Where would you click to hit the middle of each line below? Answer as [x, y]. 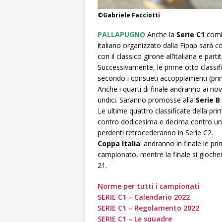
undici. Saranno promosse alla [147, 100]
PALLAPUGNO [121, 34]
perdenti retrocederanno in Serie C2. [155, 132]
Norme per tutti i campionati [149, 186]
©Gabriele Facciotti [129, 15]
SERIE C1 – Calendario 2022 [144, 197]
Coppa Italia [119, 143]
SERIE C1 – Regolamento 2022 [148, 208]
